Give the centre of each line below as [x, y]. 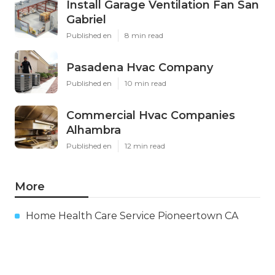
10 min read [145, 83]
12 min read [145, 145]
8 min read [144, 35]
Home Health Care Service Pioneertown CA [132, 215]
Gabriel [86, 19]
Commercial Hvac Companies [151, 115]
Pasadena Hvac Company [140, 67]
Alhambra [94, 130]
